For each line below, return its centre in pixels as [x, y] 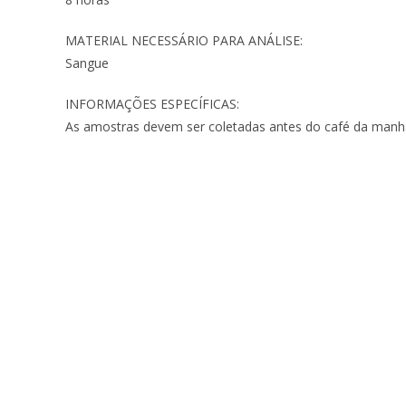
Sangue [87, 63]
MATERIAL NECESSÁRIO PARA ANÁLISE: [184, 40]
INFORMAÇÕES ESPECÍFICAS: [152, 103]
